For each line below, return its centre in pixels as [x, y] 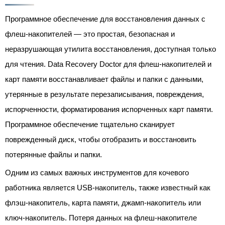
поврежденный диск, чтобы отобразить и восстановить [101, 139]
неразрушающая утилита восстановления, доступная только [110, 49]
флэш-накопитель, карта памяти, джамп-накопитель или [103, 203]
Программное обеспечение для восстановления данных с [105, 19]
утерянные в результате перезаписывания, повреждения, [104, 94]
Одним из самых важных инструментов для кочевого [97, 173]
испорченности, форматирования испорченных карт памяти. [109, 109]
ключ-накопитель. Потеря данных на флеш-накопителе [101, 218]
